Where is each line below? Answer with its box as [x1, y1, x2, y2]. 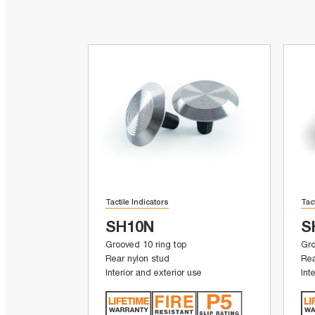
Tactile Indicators [105, 196, 169, 206]
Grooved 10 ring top [105, 239, 187, 250]
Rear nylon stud [105, 253, 170, 264]
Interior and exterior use [105, 267, 202, 278]
